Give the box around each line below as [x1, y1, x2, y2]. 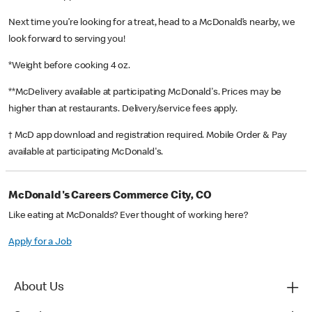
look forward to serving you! [8, 35, 125, 45]
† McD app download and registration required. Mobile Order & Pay [8, 131, 287, 141]
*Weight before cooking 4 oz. [8, 61, 132, 72]
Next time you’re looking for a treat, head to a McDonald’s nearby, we [8, 18, 295, 29]
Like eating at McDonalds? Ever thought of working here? [8, 211, 248, 221]
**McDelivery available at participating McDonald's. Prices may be [8, 88, 282, 98]
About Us [14, 281, 64, 295]
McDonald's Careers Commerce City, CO [8, 191, 212, 203]
